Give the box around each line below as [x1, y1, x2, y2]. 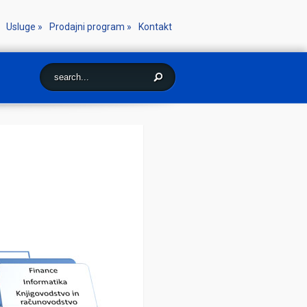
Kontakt [138, 21, 172, 32]
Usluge [6, 21, 36, 32]
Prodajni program [49, 21, 125, 32]
